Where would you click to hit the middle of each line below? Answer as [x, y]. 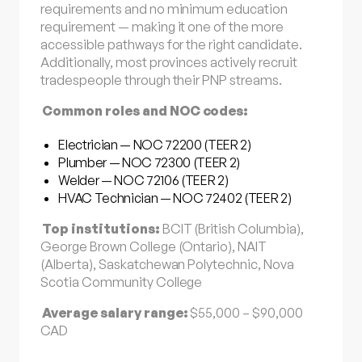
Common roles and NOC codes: [145, 110]
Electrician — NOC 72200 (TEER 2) [155, 144]
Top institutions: [101, 228]
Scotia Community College [122, 282]
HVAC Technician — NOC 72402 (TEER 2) [175, 198]
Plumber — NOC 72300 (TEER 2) [149, 162]
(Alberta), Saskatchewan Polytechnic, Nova [167, 264]
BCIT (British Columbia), [232, 228]
